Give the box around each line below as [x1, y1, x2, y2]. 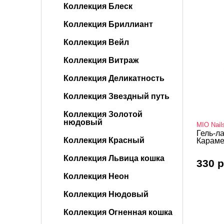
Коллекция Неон [63, 172, 129, 180]
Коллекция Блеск [63, 2, 132, 10]
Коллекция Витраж [63, 56, 138, 64]
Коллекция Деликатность [63, 74, 164, 82]
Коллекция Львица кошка [63, 154, 164, 162]
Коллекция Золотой [63, 110, 142, 118]
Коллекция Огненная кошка [63, 208, 172, 216]
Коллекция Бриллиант [63, 20, 153, 28]
